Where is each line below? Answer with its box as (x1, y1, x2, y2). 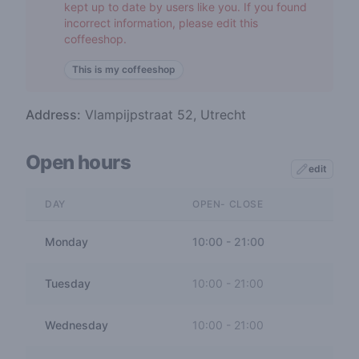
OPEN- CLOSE (192, 198, 264, 210)
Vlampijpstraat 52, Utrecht (81, 107, 246, 123)
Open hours (26, 151, 131, 174)
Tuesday (45, 276, 91, 290)
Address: (26, 107, 81, 123)
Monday (45, 235, 88, 248)
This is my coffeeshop (72, 63, 175, 75)
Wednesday (45, 318, 108, 332)
